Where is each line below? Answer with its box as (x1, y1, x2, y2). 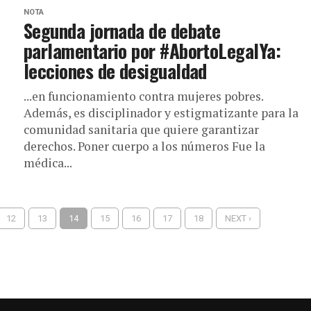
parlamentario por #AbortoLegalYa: (24, 37, 281, 65)
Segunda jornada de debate (24, 17, 221, 44)
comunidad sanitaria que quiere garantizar (24, 121, 259, 137)
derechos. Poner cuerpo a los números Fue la (24, 138, 265, 154)
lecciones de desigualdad (24, 57, 207, 85)
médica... (24, 155, 72, 171)
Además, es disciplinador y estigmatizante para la (24, 105, 299, 121)
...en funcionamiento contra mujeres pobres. (24, 88, 263, 104)
